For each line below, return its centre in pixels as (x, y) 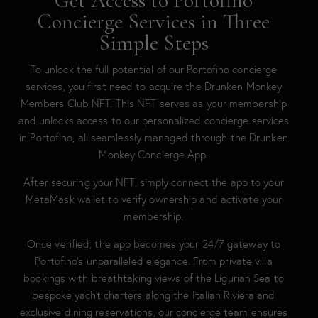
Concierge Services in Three (154, 22)
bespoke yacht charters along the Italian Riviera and (154, 295)
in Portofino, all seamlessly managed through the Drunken (154, 137)
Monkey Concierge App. (154, 154)
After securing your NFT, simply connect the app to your (154, 182)
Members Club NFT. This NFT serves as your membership (154, 103)
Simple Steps (154, 43)
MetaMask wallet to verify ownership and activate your (154, 199)
